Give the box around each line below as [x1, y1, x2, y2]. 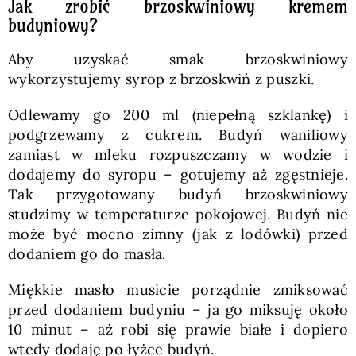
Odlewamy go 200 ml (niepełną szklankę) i [7, 106, 349, 124]
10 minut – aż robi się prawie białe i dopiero [7, 320, 349, 339]
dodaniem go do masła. [7, 245, 166, 263]
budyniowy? [7, 14, 98, 37]
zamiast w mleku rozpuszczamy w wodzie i [7, 145, 349, 164]
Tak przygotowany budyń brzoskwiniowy [7, 185, 349, 203]
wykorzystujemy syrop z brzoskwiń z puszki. [7, 70, 315, 88]
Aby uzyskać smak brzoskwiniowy [7, 50, 349, 68]
